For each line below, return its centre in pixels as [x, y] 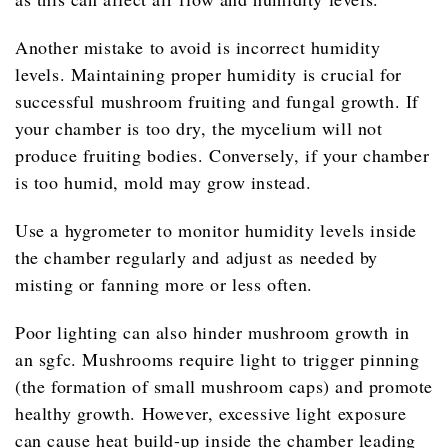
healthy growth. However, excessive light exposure [211, 412]
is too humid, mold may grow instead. [163, 181]
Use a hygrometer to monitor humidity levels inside [216, 229]
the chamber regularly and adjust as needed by [197, 256]
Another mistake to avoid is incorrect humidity [198, 46]
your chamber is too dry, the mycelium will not [199, 127]
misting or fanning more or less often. [164, 283]
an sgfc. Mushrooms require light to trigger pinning [217, 358]
